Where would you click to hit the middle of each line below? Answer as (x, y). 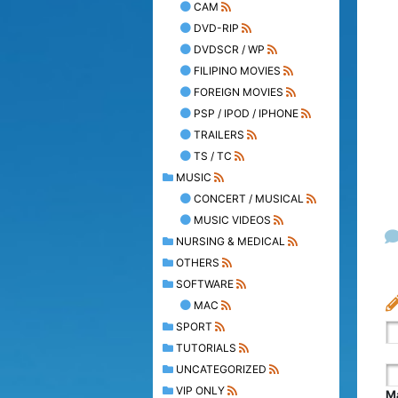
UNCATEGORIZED (221, 369)
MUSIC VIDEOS (232, 219)
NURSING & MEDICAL (231, 241)
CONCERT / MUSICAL (249, 198)
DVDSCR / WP (229, 49)
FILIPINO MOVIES (237, 70)
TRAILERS (219, 134)
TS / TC (213, 155)
